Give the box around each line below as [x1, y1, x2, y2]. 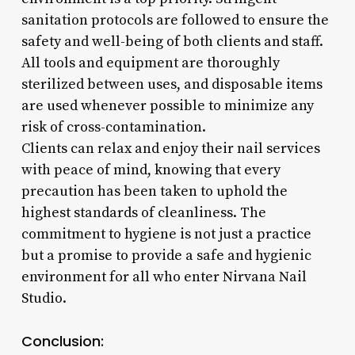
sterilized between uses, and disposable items [21, 74, 323, 94]
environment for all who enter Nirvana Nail [21, 267, 307, 286]
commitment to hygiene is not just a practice [21, 224, 311, 243]
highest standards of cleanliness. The [21, 203, 266, 222]
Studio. [21, 288, 67, 307]
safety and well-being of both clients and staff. [21, 32, 323, 51]
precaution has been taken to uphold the [21, 181, 288, 200]
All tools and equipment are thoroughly [21, 53, 280, 72]
